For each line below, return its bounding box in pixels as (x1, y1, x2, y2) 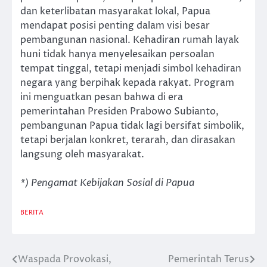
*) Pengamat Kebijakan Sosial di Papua (20, 176, 194, 190)
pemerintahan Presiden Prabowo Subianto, (20, 104, 219, 118)
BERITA (20, 208, 44, 218)
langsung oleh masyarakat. (20, 147, 144, 161)
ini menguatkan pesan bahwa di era (20, 90, 183, 104)
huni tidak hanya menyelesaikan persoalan (20, 47, 215, 61)
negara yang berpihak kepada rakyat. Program (20, 76, 234, 89)
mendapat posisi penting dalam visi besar (20, 18, 210, 32)
